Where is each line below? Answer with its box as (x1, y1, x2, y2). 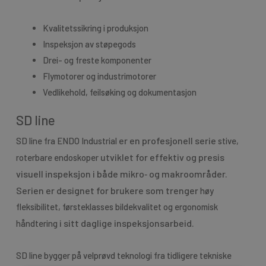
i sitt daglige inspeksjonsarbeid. (57, 217, 194, 229)
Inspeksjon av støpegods (42, 38, 136, 49)
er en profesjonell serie (116, 135, 218, 147)
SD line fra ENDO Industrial (15, 135, 117, 147)
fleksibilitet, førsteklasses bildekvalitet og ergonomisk (15, 201, 218, 213)
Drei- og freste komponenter (42, 54, 151, 65)
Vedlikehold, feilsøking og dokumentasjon (42, 86, 197, 97)
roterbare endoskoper (15, 152, 99, 163)
